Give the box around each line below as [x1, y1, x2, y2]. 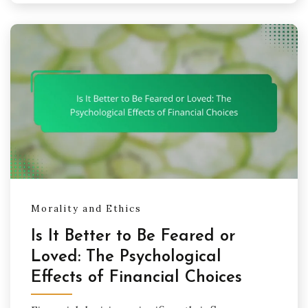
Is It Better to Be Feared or [31, 228, 235, 245]
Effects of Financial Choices [31, 269, 242, 286]
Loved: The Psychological [31, 248, 221, 265]
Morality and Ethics [31, 202, 142, 214]
